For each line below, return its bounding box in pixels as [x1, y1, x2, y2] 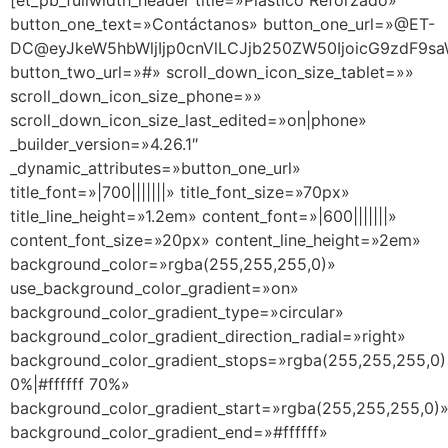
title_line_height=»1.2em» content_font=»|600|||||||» [10, 206, 397, 226]
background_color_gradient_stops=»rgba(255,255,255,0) [10, 350, 446, 370]
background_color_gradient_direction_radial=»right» [10, 326, 406, 346]
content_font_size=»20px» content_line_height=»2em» [10, 230, 421, 250]
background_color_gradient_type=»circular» [10, 302, 344, 322]
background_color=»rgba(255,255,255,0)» [10, 254, 336, 274]
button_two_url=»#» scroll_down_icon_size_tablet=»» [10, 62, 414, 82]
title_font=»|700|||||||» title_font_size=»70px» [10, 182, 350, 202]
